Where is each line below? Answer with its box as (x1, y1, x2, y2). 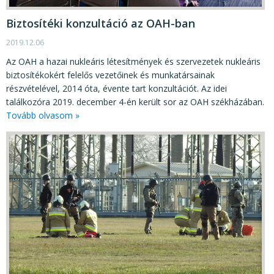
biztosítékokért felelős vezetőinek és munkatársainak (6, 68, 215, 81)
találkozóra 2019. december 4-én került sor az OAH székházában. (6, 95, 264, 108)
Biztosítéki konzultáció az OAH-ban (6, 15, 195, 31)
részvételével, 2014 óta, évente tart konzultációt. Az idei (6, 82, 227, 94)
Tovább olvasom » (6, 109, 80, 121)
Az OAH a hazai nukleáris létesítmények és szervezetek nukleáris (6, 55, 261, 67)
